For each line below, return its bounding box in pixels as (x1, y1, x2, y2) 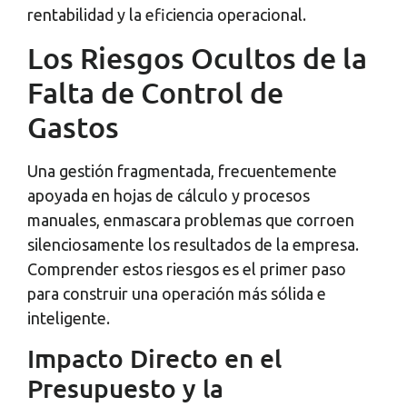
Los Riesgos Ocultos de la (27, 39, 367, 75)
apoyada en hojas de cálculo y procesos (27, 185, 310, 204)
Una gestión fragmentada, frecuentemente (27, 161, 337, 180)
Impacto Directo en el (27, 342, 282, 373)
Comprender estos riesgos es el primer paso (27, 259, 346, 278)
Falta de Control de (27, 74, 283, 110)
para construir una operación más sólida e (27, 283, 326, 303)
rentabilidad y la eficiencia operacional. (27, 5, 306, 25)
